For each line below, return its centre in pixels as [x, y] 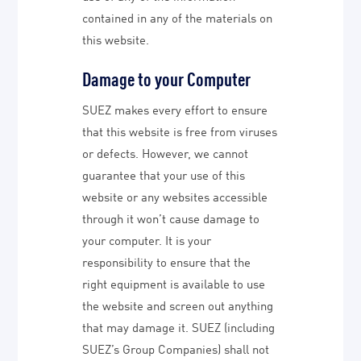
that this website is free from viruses [180, 131]
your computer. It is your [147, 239]
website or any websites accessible [175, 196]
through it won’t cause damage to [171, 218]
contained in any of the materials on [178, 17]
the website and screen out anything [178, 305]
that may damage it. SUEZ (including [179, 326]
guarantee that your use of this [164, 174]
